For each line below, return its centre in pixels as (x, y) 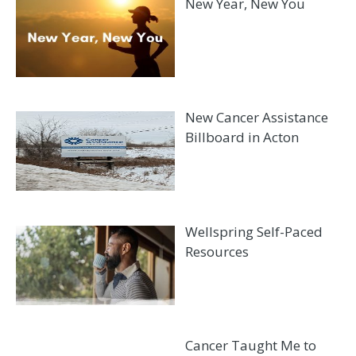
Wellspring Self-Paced (253, 231)
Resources (217, 251)
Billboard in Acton (242, 137)
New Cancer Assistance (256, 118)
